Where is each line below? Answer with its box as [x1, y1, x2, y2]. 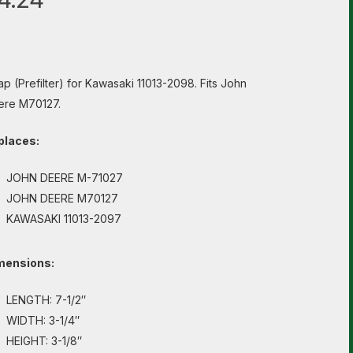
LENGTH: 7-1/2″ [6, 293, 86, 307]
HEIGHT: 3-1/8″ [6, 334, 82, 347]
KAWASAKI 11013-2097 [6, 212, 121, 225]
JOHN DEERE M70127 [6, 191, 118, 205]
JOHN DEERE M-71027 [6, 171, 123, 184]
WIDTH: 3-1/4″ [6, 314, 80, 327]
